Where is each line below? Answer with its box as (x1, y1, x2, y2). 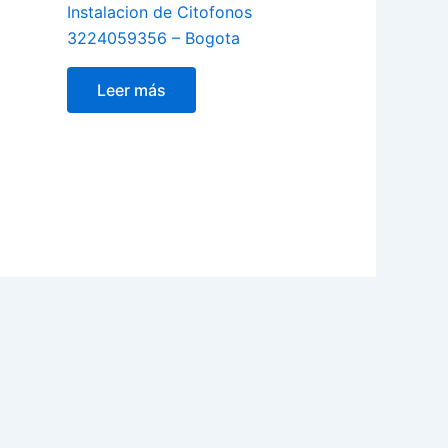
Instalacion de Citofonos (67, 2, 252, 23)
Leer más (97, 80, 166, 101)
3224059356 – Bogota (67, 28, 240, 49)
